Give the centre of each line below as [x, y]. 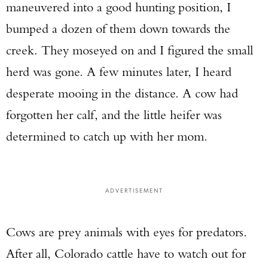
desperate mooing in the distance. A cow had [122, 93]
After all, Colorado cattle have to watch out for [126, 253]
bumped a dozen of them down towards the [118, 28]
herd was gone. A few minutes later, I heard [119, 71]
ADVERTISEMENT [134, 190]
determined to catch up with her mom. [110, 136]
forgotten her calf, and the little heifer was [114, 115]
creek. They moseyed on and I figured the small [130, 50]
